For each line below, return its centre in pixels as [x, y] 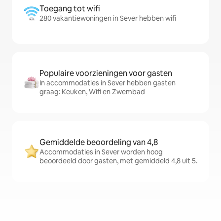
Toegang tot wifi [70, 9]
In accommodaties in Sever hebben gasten [108, 83]
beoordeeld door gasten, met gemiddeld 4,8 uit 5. [118, 161]
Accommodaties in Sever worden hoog [101, 152]
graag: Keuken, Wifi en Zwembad [92, 92]
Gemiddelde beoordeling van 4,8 [99, 143]
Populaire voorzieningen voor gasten [106, 74]
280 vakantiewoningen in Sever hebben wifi [108, 18]
